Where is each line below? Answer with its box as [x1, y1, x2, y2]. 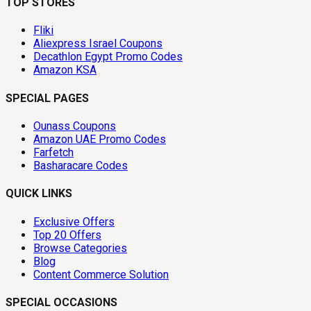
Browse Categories [33, 241, 127, 255]
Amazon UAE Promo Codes [33, 133, 166, 146]
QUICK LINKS [6, 187, 72, 201]
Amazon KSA [33, 63, 96, 77]
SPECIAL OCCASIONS [6, 295, 117, 309]
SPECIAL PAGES [6, 91, 89, 105]
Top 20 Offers [33, 228, 101, 242]
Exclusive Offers [33, 215, 115, 228]
